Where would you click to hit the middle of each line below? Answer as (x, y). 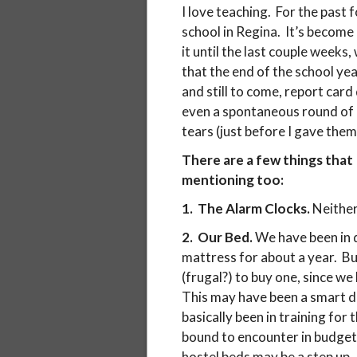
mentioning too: (232, 180)
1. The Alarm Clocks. (247, 209)
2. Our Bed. (217, 237)
